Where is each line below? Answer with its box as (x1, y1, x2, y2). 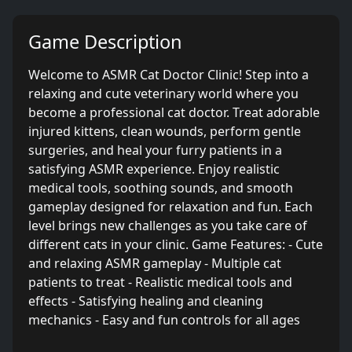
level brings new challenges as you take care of (28, 217, 307, 234)
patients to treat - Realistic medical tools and (28, 273, 292, 291)
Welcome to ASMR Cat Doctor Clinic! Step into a (28, 66, 309, 83)
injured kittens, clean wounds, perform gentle (28, 123, 301, 140)
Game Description (28, 29, 182, 54)
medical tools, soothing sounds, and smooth (28, 179, 293, 196)
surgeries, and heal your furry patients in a (28, 141, 282, 159)
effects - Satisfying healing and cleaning (28, 292, 263, 310)
